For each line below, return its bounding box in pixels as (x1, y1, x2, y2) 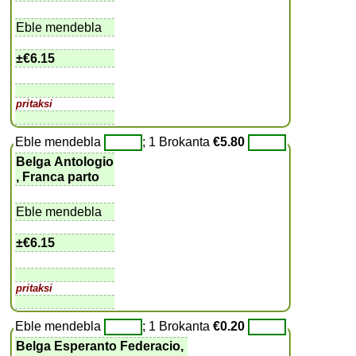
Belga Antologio (16, 154, 114, 168)
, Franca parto (16, 169, 100, 184)
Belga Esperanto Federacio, (16, 339, 188, 353)
